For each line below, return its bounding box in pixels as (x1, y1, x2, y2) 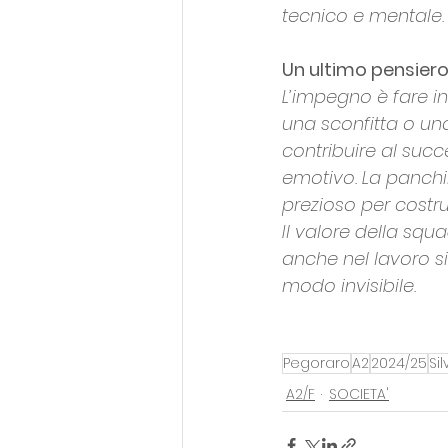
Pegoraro (283, 353, 350, 374)
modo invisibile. (282, 273, 416, 299)
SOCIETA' (329, 384, 389, 405)
